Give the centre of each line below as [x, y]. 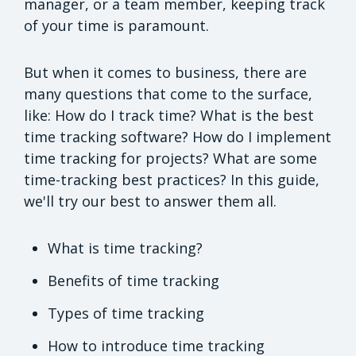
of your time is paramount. [116, 26]
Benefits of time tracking [133, 281]
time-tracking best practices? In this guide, [172, 180]
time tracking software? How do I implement [178, 137]
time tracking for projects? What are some [170, 159]
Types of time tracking [126, 313]
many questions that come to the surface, [168, 94]
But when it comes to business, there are [165, 73]
